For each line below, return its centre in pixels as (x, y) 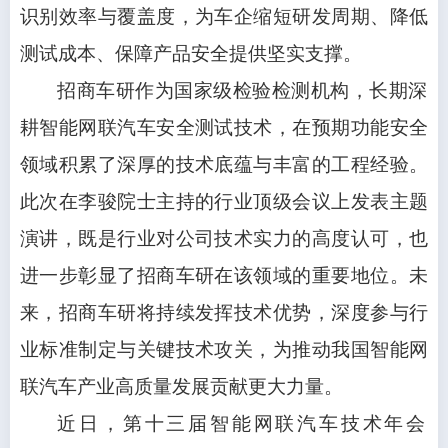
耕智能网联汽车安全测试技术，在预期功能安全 (224, 128)
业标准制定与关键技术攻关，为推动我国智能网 (224, 350)
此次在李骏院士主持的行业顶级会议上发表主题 (224, 202)
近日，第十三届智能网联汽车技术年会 (242, 424)
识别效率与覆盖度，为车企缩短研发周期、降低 (224, 17)
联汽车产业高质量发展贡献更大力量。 (181, 387)
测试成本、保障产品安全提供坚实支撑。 (191, 54)
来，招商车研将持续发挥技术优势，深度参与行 (224, 313)
